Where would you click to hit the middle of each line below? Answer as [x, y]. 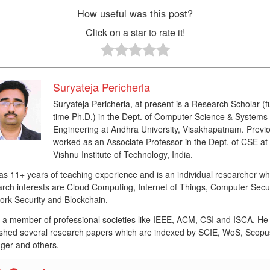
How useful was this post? [135, 13]
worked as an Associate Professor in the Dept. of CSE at [160, 141]
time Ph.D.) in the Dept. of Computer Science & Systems [160, 116]
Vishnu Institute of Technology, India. [123, 154]
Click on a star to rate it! [135, 32]
